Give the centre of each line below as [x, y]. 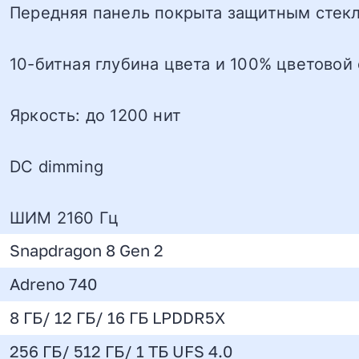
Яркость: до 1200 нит [95, 115]
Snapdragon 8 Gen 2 [87, 251]
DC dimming [56, 166]
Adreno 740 [53, 284]
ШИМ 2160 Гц [65, 217]
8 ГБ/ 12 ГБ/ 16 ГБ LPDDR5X [117, 318]
